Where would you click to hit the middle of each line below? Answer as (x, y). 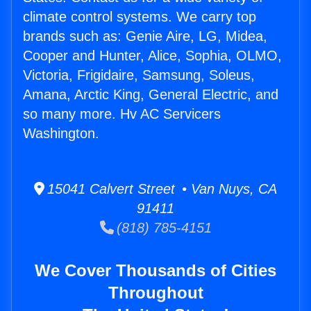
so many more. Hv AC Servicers (122, 114)
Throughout (155, 293)
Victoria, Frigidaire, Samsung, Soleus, (139, 75)
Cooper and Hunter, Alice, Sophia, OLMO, (152, 56)
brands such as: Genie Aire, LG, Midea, (145, 36)
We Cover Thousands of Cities (155, 271)
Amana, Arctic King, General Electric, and (151, 95)
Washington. (61, 134)
